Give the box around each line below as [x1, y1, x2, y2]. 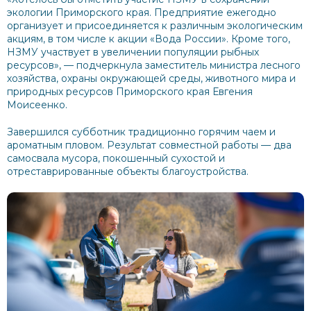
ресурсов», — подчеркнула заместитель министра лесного [7, 59, 301, 72]
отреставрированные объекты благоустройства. [7, 165, 249, 178]
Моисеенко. [7, 99, 67, 111]
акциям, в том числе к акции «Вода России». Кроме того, [7, 33, 290, 45]
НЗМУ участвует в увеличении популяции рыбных [7, 46, 259, 58]
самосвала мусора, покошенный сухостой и [7, 152, 225, 165]
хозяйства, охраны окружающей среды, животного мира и [7, 72, 296, 85]
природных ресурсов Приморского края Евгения [7, 85, 253, 98]
